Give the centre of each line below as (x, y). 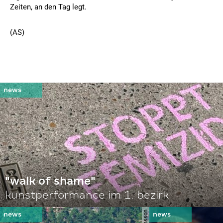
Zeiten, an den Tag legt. (48, 7)
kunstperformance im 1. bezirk (87, 195)
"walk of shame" (50, 181)
